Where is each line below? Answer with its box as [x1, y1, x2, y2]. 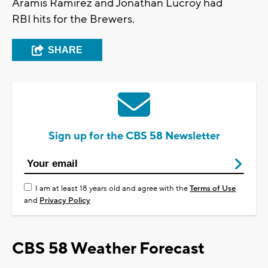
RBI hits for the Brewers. [12, 12, 135, 27]
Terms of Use [190, 184, 236, 194]
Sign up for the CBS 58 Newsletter [48, 129, 220, 144]
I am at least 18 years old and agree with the [35, 184, 190, 194]
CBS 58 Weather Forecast [12, 238, 205, 260]
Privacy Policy [39, 196, 90, 206]
